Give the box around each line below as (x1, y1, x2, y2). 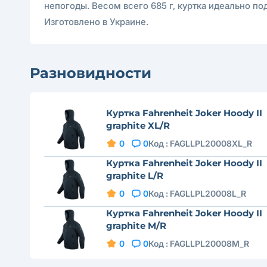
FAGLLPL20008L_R (169, 188, 246, 198)
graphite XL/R (105, 120, 170, 131)
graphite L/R (105, 170, 163, 181)
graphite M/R (105, 220, 166, 231)
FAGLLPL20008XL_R (169, 138, 252, 148)
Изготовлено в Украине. (44, 16, 148, 27)
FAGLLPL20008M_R (169, 238, 249, 249)
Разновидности (30, 64, 151, 82)
